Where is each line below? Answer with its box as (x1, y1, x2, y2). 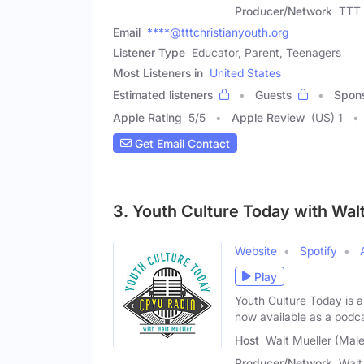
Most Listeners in (113, 66, 203, 80)
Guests (255, 88, 292, 102)
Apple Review (232, 110, 305, 124)
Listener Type (113, 45, 185, 59)
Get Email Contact (132, 136, 230, 150)
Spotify (300, 244, 337, 258)
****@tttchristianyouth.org (147, 25, 288, 39)
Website (235, 244, 277, 258)
